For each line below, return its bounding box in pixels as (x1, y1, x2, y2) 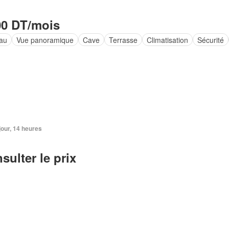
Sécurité (197, 34, 224, 45)
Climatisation (146, 34, 188, 45)
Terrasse (108, 34, 138, 45)
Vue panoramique (16, 34, 74, 45)
